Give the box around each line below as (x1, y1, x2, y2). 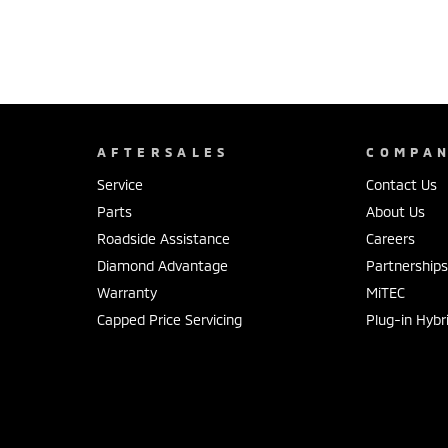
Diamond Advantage (96, 257, 228, 275)
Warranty (96, 284, 157, 302)
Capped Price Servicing (96, 311, 242, 329)
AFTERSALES (96, 144, 230, 161)
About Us (366, 203, 426, 221)
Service (96, 176, 143, 194)
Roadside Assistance (96, 230, 230, 248)
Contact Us (366, 176, 438, 194)
